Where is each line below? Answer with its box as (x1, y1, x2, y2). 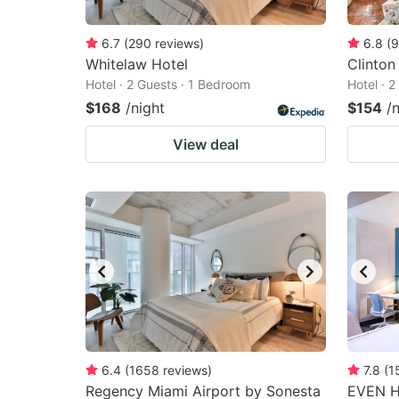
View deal (173, 135, 239, 153)
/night (126, 99, 165, 117)
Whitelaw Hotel (85, 55, 188, 73)
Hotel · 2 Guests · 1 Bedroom (85, 77, 250, 92)
